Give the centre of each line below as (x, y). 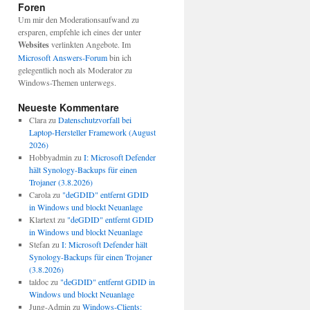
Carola (39, 195)
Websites (34, 45)
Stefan (39, 245)
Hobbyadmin (50, 157)
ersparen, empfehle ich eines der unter (80, 32)
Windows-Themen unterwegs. (67, 83)
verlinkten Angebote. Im (90, 45)
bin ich (119, 58)
